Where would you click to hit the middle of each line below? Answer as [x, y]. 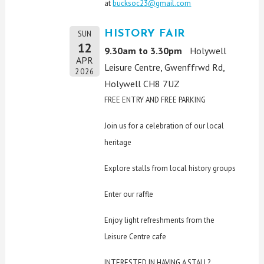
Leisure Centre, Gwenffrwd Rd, [165, 67]
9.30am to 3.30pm [143, 50]
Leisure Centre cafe [136, 236]
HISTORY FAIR [145, 34]
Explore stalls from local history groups [170, 168]
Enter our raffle [129, 194]
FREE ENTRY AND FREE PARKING [155, 100]
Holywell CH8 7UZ [142, 83]
